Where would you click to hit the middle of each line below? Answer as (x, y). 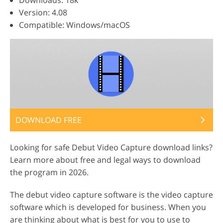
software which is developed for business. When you (108, 207)
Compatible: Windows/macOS (74, 25)
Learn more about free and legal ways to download (105, 160)
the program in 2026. (49, 172)
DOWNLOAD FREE (49, 120)
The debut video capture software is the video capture (111, 195)
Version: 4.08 (43, 12)
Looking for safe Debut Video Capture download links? (111, 148)
